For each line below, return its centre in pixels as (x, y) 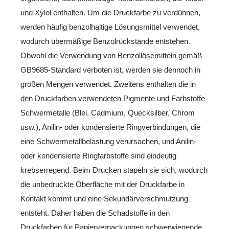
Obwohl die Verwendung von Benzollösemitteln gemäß (111, 55)
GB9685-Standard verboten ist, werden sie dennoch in (110, 70)
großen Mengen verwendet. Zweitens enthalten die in (108, 84)
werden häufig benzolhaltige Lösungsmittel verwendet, (110, 27)
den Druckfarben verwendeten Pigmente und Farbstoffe (113, 98)
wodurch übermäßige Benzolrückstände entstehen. (105, 41)
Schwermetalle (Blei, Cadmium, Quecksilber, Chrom (108, 112)
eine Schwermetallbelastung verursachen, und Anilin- (108, 141)
